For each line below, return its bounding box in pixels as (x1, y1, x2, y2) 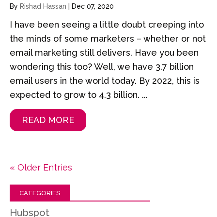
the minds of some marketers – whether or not (10, 33, 206, 44)
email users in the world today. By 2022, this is (10, 75, 200, 86)
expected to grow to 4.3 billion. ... (10, 89, 148, 100)
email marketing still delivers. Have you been (10, 47, 199, 58)
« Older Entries (10, 162, 72, 172)
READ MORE (22, 114, 74, 125)
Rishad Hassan (20, 2, 68, 10)
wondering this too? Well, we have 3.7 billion (10, 61, 194, 72)
